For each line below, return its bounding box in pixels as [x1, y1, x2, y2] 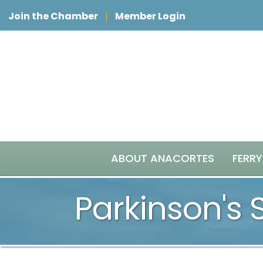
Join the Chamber [8, 9, 98, 23]
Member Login [115, 9, 186, 23]
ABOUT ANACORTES [111, 151, 214, 166]
